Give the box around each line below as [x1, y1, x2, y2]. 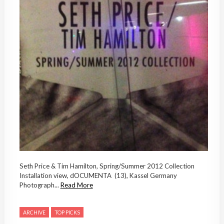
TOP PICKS [54, 209, 80, 216]
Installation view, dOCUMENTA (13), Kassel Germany [19, 171, 177, 180]
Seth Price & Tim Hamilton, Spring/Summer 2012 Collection [19, 162, 194, 170]
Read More [60, 181, 93, 189]
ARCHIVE [22, 209, 45, 216]
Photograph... [19, 181, 60, 189]
